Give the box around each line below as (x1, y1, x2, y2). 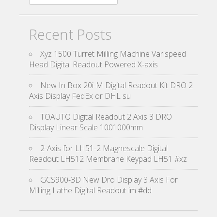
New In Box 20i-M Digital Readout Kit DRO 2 (40, 80, 193, 91)
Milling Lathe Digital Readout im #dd (29, 185, 152, 196)
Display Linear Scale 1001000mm (29, 122, 143, 133)
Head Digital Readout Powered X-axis (29, 59, 158, 70)
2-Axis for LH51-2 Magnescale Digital (40, 143, 168, 154)
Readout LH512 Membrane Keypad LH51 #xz (29, 154, 187, 164)
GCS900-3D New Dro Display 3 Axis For (40, 174, 178, 185)
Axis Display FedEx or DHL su (29, 91, 131, 101)
